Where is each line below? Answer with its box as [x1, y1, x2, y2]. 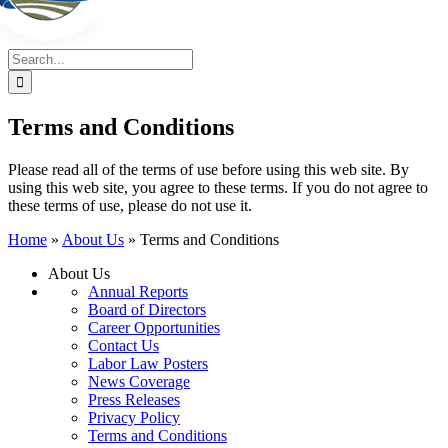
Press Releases [88, 390, 180, 408]
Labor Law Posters [88, 354, 208, 372]
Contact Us [88, 336, 159, 354]
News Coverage [88, 372, 190, 390]
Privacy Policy [88, 408, 180, 426]
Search [7, 48, 50, 65]
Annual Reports [88, 282, 188, 300]
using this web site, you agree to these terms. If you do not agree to [8, 178, 428, 196]
